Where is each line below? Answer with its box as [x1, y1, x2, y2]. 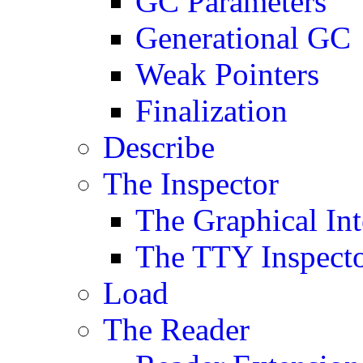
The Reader [103, 312, 250, 347]
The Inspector [103, 166, 280, 201]
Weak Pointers [135, 57, 320, 92]
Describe [103, 130, 216, 164]
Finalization [135, 93, 288, 128]
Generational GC [135, 20, 352, 55]
